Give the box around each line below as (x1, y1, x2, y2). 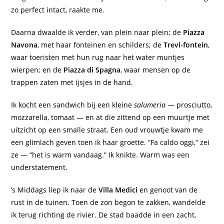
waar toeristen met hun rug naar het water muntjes (11, 52, 185, 62)
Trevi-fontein (163, 40, 208, 50)
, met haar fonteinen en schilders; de (37, 40, 164, 50)
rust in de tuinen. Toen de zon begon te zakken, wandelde (11, 197, 206, 207)
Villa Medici (98, 185, 138, 195)
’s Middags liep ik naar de (11, 185, 99, 195)
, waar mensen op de (120, 65, 191, 75)
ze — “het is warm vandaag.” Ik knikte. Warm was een (11, 150, 190, 160)
